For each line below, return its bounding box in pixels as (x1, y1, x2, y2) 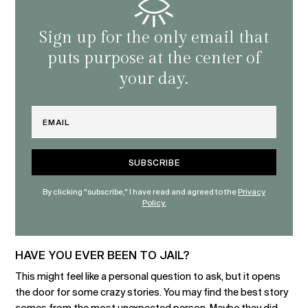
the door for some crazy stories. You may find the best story (15, 286, 289, 298)
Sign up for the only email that (39, 28, 269, 47)
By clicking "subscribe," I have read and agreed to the (43, 187, 238, 196)
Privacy (238, 187, 265, 196)
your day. (120, 69, 188, 89)
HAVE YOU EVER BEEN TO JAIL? (15, 248, 190, 261)
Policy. (142, 198, 166, 207)
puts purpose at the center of (47, 49, 261, 68)
